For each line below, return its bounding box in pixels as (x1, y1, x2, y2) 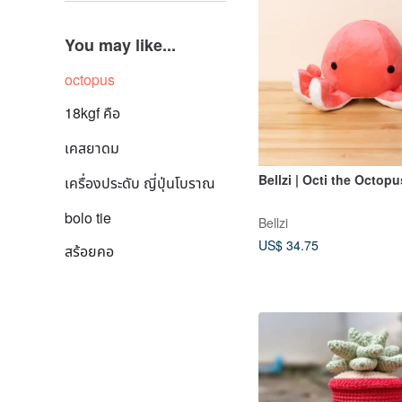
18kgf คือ (65, 102, 120, 123)
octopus (65, 69, 115, 90)
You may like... (65, 33, 176, 57)
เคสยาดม (65, 137, 119, 158)
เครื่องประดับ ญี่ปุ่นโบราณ (65, 172, 215, 193)
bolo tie (65, 207, 111, 228)
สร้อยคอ (65, 240, 114, 261)
